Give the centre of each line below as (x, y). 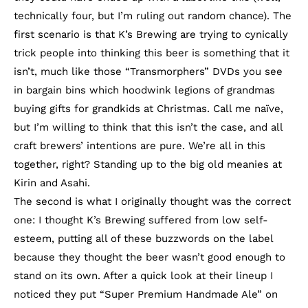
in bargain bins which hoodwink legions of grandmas (144, 90)
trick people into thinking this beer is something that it (152, 53)
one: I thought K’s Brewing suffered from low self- (141, 220)
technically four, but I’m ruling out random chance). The (153, 16)
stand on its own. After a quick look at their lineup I (143, 276)
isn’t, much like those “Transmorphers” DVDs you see (148, 71)
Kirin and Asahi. (52, 183)
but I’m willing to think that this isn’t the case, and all (148, 127)
